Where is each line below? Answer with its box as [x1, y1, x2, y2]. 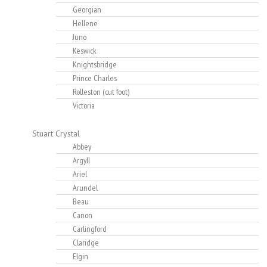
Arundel [73, 182, 98, 194]
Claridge [73, 237, 99, 249]
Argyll [73, 155, 90, 166]
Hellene [73, 18, 98, 29]
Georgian [73, 4, 101, 15]
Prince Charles [73, 73, 117, 84]
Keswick [73, 45, 97, 57]
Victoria [73, 100, 95, 111]
